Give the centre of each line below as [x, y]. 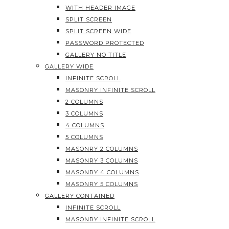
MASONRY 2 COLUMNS [102, 149]
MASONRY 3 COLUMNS [102, 161]
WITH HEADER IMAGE [100, 8]
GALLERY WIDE [69, 66]
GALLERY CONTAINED [80, 196]
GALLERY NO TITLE [96, 55]
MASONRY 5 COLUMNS [102, 184]
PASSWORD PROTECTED [105, 43]
